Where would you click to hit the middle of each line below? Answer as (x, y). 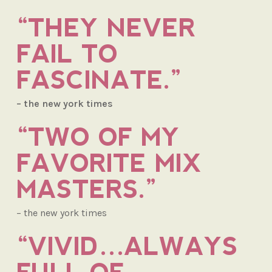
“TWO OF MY (98, 137)
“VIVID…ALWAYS (127, 246)
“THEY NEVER (106, 28)
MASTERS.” (87, 189)
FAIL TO (67, 54)
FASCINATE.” (99, 80)
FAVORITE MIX (109, 163)
